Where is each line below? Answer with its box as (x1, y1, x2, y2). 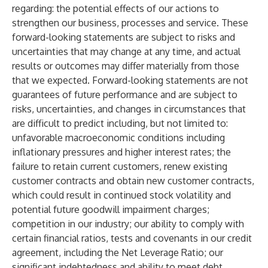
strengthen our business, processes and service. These (12, 17, 248, 29)
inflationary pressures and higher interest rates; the (12, 146, 231, 158)
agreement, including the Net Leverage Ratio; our (12, 246, 223, 258)
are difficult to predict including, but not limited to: (12, 117, 228, 129)
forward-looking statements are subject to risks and (12, 31, 235, 43)
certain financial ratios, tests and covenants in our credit (12, 232, 252, 244)
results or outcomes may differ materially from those (12, 60, 239, 72)
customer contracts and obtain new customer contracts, (12, 175, 254, 187)
